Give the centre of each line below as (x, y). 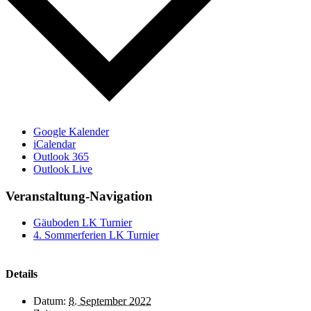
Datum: (50, 301)
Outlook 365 (61, 156)
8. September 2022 (110, 301)
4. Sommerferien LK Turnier (96, 235)
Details (22, 274)
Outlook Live (63, 169)
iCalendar (54, 144)
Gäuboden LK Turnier (83, 223)
